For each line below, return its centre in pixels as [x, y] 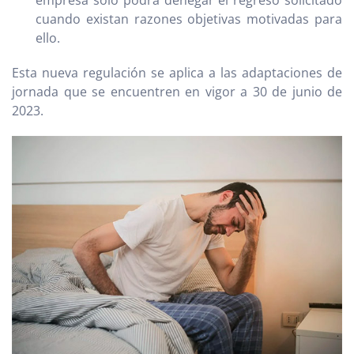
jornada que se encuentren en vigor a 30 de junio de [177, 91]
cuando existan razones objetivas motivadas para [189, 19]
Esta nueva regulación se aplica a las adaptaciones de [177, 72]
